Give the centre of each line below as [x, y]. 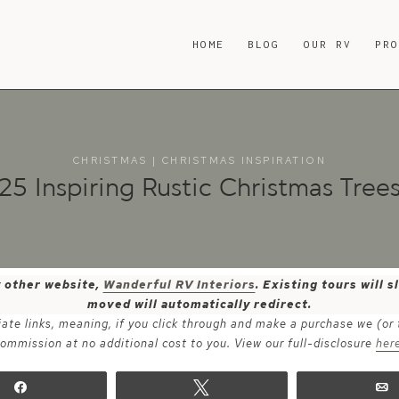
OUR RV [328, 44]
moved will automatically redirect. [199, 304]
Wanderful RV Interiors [179, 285]
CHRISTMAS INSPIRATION [244, 161]
